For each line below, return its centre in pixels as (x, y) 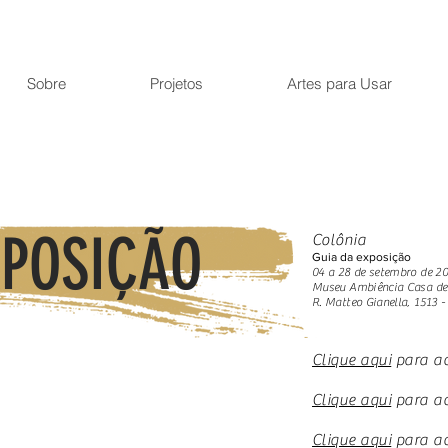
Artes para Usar (339, 83)
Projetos (176, 83)
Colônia (339, 240)
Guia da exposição (361, 257)
